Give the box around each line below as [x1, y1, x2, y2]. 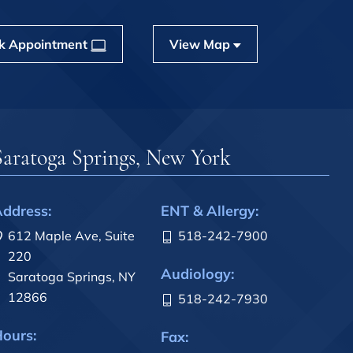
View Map [169, 35, 233, 52]
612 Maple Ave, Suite [8, 228, 135, 244]
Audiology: [161, 265, 234, 284]
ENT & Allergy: [161, 202, 258, 221]
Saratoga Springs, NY [8, 269, 136, 285]
